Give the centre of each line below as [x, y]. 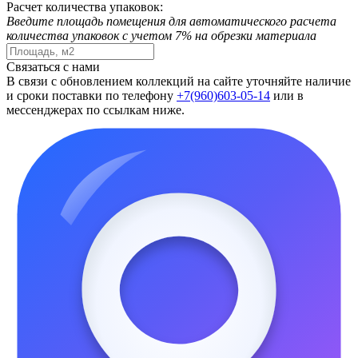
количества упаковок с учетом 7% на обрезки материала [161, 35]
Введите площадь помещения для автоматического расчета [171, 21]
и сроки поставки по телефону [91, 95]
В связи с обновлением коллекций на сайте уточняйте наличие [179, 81]
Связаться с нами [53, 66]
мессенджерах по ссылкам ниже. [95, 109]
